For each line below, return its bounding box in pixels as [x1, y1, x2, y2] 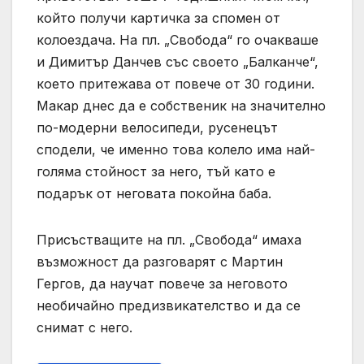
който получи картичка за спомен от [37, 9, 280, 26]
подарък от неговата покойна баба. [37, 184, 271, 201]
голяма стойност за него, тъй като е [37, 162, 275, 180]
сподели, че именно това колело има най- [37, 141, 315, 158]
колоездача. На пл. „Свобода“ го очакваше [37, 31, 318, 48]
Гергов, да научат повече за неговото [37, 275, 288, 292]
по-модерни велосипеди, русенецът [37, 119, 278, 136]
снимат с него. [37, 318, 132, 336]
